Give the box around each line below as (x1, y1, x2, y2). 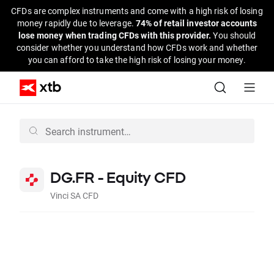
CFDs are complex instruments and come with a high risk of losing (11, 5, 263, 17)
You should (213, 29, 256, 41)
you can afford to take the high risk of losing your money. (28, 54, 246, 65)
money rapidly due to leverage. (17, 17, 136, 29)
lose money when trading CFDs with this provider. (18, 29, 213, 41)
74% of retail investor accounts (136, 17, 257, 29)
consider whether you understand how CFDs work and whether (16, 42, 258, 53)
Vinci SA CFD (50, 190, 98, 201)
